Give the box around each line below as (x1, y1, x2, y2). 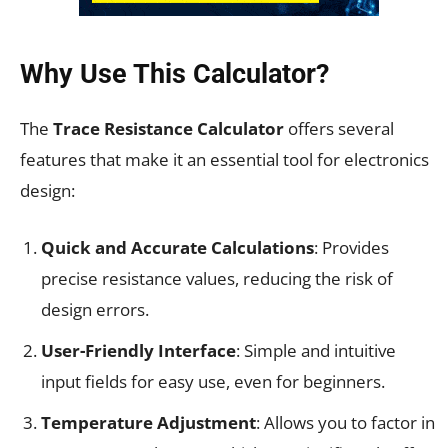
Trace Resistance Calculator (53, 117, 284, 141)
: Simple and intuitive (236, 339, 396, 363)
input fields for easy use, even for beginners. (41, 370, 385, 394)
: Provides (314, 236, 389, 260)
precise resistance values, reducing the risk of (41, 267, 393, 291)
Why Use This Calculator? (20, 58, 329, 91)
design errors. (41, 298, 149, 322)
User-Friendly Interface (41, 339, 236, 363)
